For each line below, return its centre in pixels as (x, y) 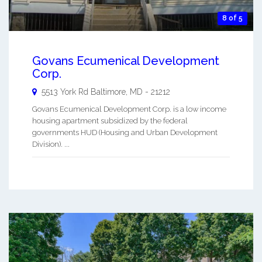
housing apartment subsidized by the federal (110, 120)
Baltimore (108, 92)
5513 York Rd (65, 92)
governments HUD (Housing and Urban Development (125, 132)
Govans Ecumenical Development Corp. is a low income (129, 109)
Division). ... (51, 144)
